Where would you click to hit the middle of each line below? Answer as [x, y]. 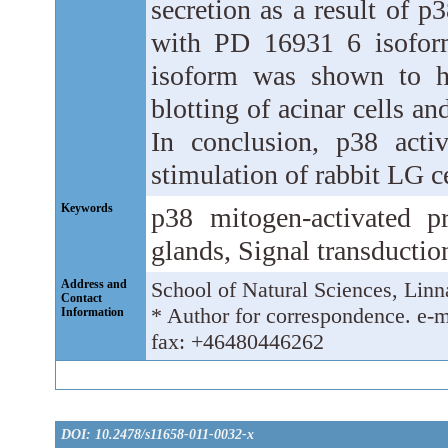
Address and [94, 284]
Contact [81, 298]
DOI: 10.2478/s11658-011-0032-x [157, 434]
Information [92, 312]
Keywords [87, 208]
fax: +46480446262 [237, 342]
